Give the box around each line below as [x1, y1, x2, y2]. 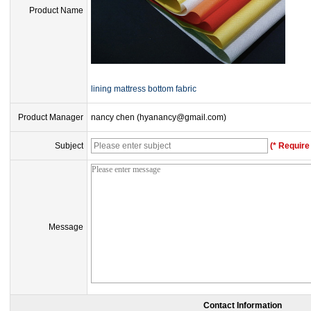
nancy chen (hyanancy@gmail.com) [91, 112, 226, 122]
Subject [55, 141, 83, 151]
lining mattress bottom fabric [91, 83, 196, 94]
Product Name [29, 6, 83, 15]
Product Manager [18, 112, 83, 122]
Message [49, 222, 83, 232]
